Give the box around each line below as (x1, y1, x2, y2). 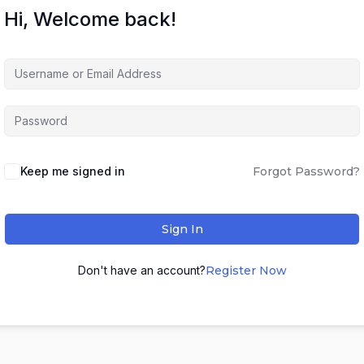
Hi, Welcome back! (4, 7, 176, 31)
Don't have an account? (77, 263, 206, 277)
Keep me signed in (20, 164, 125, 178)
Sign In (161, 222, 203, 236)
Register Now (205, 263, 287, 278)
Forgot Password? (253, 164, 360, 179)
